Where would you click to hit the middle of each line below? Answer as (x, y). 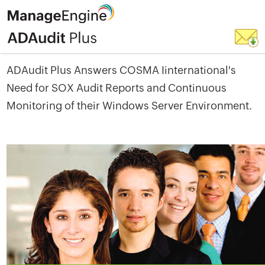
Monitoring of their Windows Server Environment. (130, 106)
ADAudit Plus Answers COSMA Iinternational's (122, 70)
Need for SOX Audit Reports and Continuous (117, 88)
